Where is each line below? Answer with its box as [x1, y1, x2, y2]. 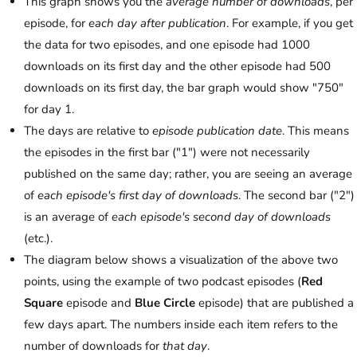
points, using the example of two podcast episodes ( [24, 273, 301, 290]
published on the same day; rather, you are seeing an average [24, 166, 352, 182]
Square [24, 295, 63, 312]
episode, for [24, 15, 88, 32]
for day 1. [24, 101, 74, 118]
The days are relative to [24, 123, 152, 139]
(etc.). [24, 230, 53, 247]
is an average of [24, 209, 112, 226]
